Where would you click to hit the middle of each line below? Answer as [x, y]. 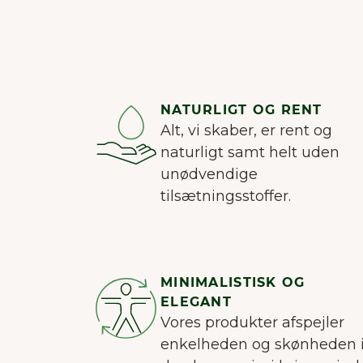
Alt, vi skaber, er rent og [246, 131]
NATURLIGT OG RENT [241, 110]
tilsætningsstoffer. [226, 196]
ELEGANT [196, 302]
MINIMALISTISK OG [233, 283]
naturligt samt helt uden [250, 153]
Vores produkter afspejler [252, 323]
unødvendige [209, 175]
